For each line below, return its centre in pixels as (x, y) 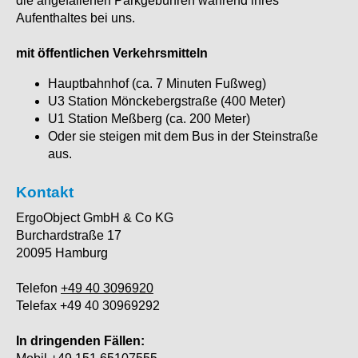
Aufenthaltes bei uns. (76, 18)
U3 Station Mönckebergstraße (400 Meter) (167, 101)
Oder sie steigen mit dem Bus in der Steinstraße (183, 136)
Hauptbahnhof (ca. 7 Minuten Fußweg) (157, 83)
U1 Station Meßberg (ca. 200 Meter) (152, 118)
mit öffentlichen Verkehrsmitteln (112, 53)
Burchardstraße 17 (69, 235)
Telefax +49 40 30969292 (88, 305)
